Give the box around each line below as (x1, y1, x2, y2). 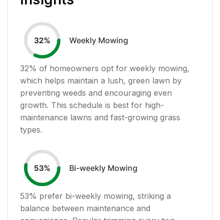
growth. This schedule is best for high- (20, 100, 164, 110)
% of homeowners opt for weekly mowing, (29, 63, 190, 73)
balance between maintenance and (20, 203, 150, 213)
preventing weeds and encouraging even (20, 87, 172, 98)
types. (20, 124, 42, 135)
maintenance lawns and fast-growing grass (20, 112, 180, 122)
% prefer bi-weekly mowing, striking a (29, 191, 171, 201)
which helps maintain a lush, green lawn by (20, 75, 182, 85)
